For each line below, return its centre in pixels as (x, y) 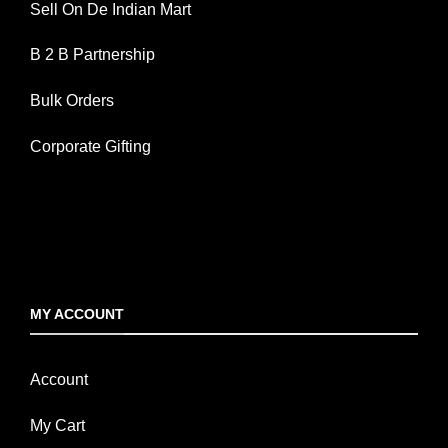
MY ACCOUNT (77, 313)
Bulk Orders (72, 101)
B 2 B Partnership (92, 55)
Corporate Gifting (90, 146)
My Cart (57, 426)
